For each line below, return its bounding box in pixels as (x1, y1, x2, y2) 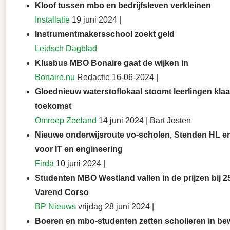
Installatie (35, 15, 70, 25)
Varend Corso (35, 188, 89, 197)
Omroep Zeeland (35, 116, 97, 125)
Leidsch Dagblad (35, 44, 97, 53)
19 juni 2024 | (70, 15, 121, 25)
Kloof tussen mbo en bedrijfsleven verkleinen (35, 1, 211, 10)
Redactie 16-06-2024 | (75, 73, 158, 82)
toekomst (35, 102, 71, 111)
